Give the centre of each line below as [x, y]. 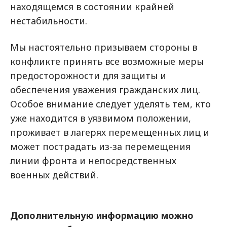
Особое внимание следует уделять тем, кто [110, 104]
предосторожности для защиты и [88, 75]
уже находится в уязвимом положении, [101, 118]
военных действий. [54, 175]
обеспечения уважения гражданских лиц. [105, 90]
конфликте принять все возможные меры [107, 61]
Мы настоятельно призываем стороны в [104, 47]
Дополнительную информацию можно [102, 215]
